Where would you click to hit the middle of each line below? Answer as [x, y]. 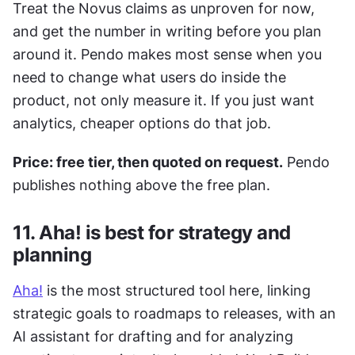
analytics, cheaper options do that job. [142, 124]
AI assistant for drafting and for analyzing [153, 337]
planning [52, 255]
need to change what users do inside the [149, 78]
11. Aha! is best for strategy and [152, 233]
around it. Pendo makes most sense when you [167, 55]
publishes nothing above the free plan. [141, 185]
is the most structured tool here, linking [177, 291]
